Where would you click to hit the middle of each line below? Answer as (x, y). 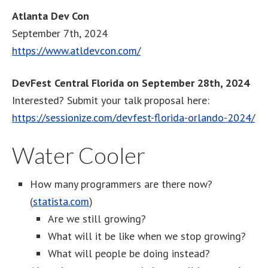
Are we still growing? (97, 218)
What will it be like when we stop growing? (147, 236)
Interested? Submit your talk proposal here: (111, 100)
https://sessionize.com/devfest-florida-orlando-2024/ (133, 117)
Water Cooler (79, 155)
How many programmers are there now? (121, 184)
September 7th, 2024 (60, 33)
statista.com (61, 201)
